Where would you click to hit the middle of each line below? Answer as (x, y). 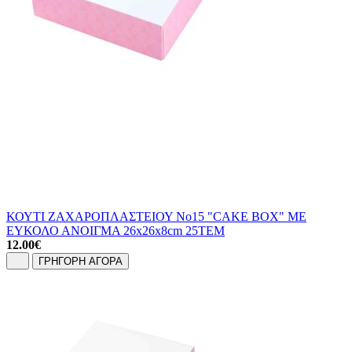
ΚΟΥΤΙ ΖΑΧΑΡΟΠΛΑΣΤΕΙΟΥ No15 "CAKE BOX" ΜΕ (156, 216)
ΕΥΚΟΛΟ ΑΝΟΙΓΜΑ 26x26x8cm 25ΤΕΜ (115, 230)
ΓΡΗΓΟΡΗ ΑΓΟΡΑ (81, 261)
